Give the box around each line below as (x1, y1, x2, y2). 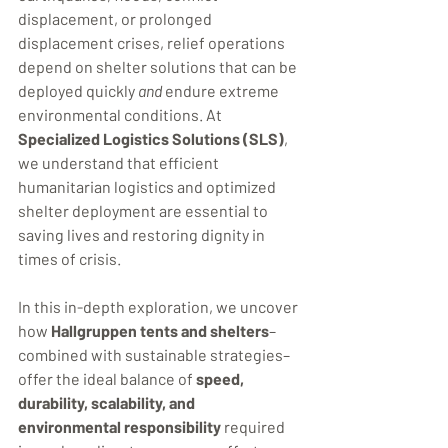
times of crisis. (18, 249, 121, 268)
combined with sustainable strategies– (18, 345, 290, 364)
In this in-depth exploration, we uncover (18, 297, 301, 316)
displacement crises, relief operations (18, 33, 288, 52)
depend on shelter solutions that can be (18, 57, 300, 76)
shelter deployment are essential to (18, 201, 271, 220)
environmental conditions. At (18, 105, 225, 124)
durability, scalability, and (18, 393, 198, 412)
